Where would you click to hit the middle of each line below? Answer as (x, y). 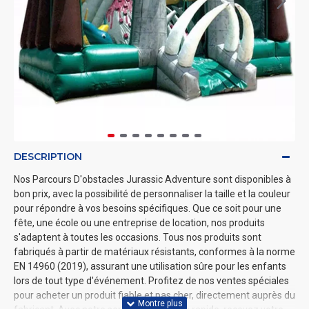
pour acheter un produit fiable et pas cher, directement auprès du (154, 295)
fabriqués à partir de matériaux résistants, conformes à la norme (154, 252)
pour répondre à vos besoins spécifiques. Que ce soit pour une (148, 208)
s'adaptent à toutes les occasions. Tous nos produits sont (138, 237)
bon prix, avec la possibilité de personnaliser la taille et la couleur (152, 194)
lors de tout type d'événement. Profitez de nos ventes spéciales (151, 281)
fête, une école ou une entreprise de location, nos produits (139, 223)
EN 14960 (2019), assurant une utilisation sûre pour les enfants (150, 266)
